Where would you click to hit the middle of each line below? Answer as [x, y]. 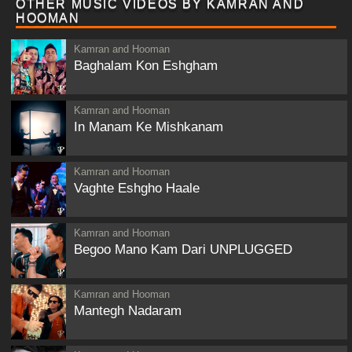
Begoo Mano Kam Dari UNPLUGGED [183, 249]
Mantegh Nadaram [128, 310]
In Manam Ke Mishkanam [148, 126]
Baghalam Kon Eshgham [146, 65]
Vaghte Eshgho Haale [137, 188]
